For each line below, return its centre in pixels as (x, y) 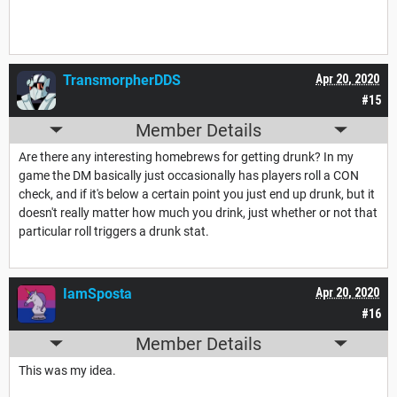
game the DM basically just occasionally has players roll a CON (189, 175)
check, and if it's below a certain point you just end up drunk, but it (197, 194)
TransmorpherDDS (122, 80)
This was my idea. (67, 370)
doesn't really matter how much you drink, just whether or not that (198, 212)
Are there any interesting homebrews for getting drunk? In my (186, 156)
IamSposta (97, 293)
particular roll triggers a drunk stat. (114, 231)
